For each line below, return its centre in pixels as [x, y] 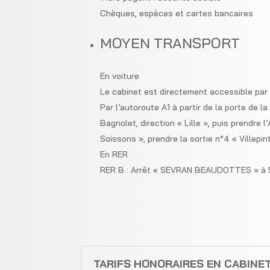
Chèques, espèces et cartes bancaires [177, 13]
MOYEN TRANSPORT [170, 42]
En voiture [120, 76]
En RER [114, 154]
